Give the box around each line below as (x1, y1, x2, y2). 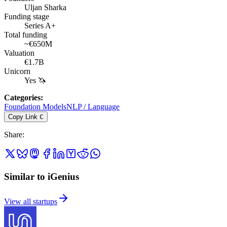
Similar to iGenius (4, 171, 79, 182)
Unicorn (4, 67, 30, 76)
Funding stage (4, 12, 49, 21)
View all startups (4, 197, 57, 206)
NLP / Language (66, 102, 120, 111)
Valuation (4, 49, 34, 58)
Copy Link (8, 113, 37, 121)
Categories (4, 93, 41, 102)
